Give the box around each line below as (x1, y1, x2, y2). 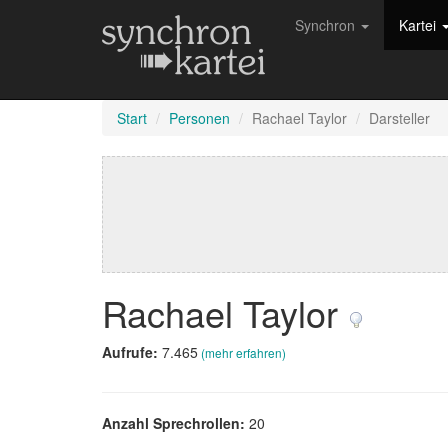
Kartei (399, 15, 440, 35)
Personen (169, 108, 230, 128)
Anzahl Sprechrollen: (102, 413, 249, 433)
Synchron (295, 15, 359, 35)
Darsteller (369, 108, 430, 128)
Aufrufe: (102, 342, 162, 362)
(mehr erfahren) (201, 344, 286, 361)
